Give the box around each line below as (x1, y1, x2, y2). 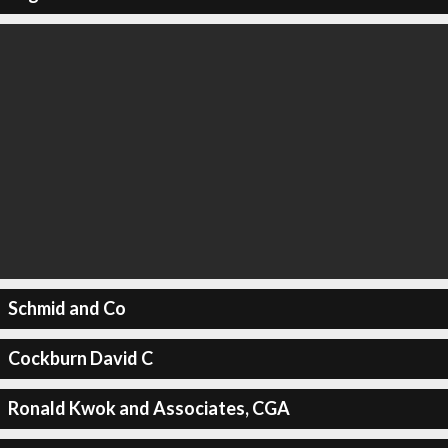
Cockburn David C (7, 347, 153, 369)
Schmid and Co (7, 297, 126, 319)
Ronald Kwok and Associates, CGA (7, 397, 290, 419)
